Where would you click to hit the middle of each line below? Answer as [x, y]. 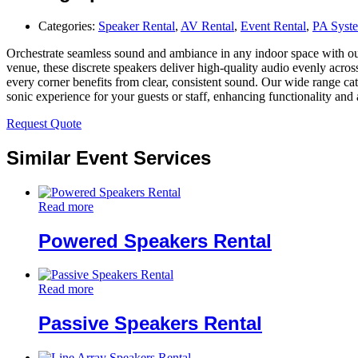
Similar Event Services [109, 157]
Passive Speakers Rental [150, 324]
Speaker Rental [137, 26]
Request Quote [44, 123]
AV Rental [207, 26]
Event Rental [273, 26]
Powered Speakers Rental [155, 241]
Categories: [68, 26]
